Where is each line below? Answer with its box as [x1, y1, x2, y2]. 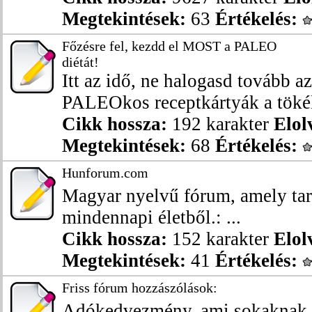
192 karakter [167, 114, 274, 134]
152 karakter [167, 228, 274, 249]
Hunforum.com [62, 165, 148, 180]
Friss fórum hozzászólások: [62, 280, 217, 295]
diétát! [62, 54, 99, 70]
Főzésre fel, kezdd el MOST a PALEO [62, 38, 276, 54]
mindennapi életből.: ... [62, 207, 241, 228]
